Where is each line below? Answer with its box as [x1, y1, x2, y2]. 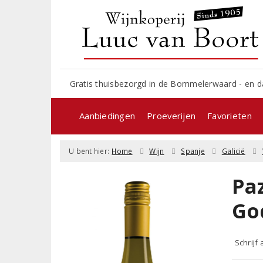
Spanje [181, 146, 205, 156]
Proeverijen [147, 109, 196, 122]
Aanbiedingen [79, 109, 136, 122]
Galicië [221, 146, 245, 156]
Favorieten [207, 109, 252, 122]
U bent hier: [69, 146, 110, 156]
